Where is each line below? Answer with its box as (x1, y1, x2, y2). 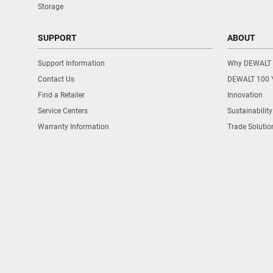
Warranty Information (38, 122, 109, 131)
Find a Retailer (38, 91, 85, 99)
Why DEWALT (227, 59, 271, 68)
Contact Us (38, 75, 74, 83)
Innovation (227, 91, 263, 99)
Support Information (38, 59, 105, 68)
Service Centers (38, 107, 88, 115)
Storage (38, 2, 63, 11)
